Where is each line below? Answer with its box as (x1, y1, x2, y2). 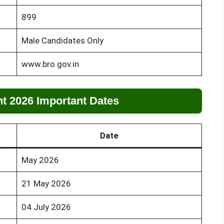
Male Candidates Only (21, 35, 103, 45)
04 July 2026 (21, 202, 71, 212)
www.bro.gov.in (21, 58, 79, 69)
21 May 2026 (21, 178, 71, 189)
